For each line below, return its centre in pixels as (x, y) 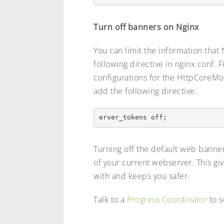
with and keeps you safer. (142, 176)
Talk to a (110, 199)
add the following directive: (145, 91)
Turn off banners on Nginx (146, 27)
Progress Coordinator (167, 199)
